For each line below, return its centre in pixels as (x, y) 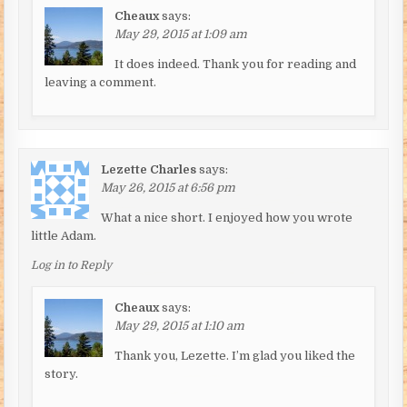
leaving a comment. (101, 82)
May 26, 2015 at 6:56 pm (169, 187)
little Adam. (64, 235)
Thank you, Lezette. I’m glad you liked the (235, 355)
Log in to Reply (72, 265)
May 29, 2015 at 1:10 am (180, 325)
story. (62, 373)
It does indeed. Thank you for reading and (236, 64)
